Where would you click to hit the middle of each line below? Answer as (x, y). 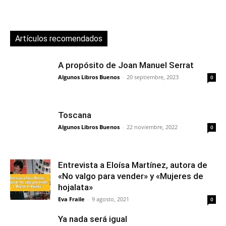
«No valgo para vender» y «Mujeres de (131, 176)
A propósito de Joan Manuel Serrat (126, 65)
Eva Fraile (71, 199)
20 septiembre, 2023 (153, 77)
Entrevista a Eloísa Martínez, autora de (133, 165)
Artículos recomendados (59, 39)
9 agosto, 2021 (110, 199)
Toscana (75, 115)
